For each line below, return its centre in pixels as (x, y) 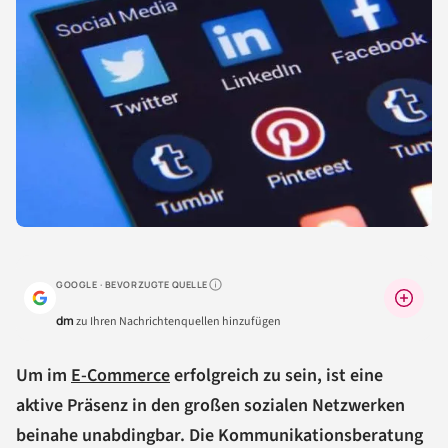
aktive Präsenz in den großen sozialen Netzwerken (210, 405)
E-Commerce (120, 375)
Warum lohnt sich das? (260, 291)
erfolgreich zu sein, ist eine (276, 375)
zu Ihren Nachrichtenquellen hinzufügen (177, 321)
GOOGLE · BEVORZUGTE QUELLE (132, 284)
